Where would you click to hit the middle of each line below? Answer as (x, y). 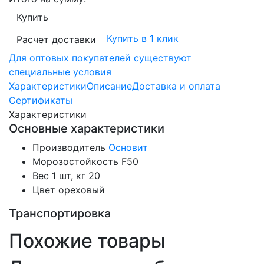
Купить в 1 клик (143, 39)
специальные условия (60, 72)
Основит (128, 147)
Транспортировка (60, 213)
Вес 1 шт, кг (59, 175)
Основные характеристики (87, 128)
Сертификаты (41, 100)
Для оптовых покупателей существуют (100, 57)
